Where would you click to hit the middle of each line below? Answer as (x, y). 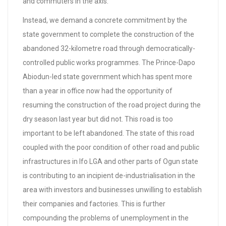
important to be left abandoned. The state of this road (108, 133)
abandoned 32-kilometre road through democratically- (109, 48)
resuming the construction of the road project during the (112, 105)
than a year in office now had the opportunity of (98, 91)
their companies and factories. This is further (94, 204)
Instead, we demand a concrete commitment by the (105, 20)
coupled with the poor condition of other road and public (111, 147)
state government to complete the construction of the (108, 34)
